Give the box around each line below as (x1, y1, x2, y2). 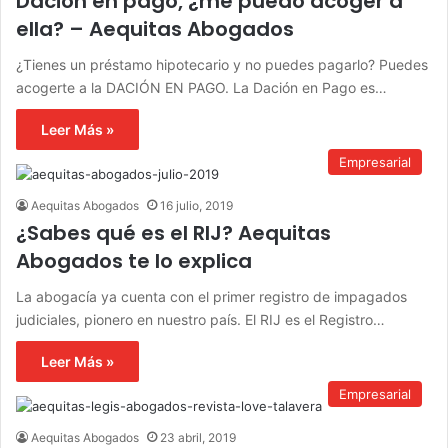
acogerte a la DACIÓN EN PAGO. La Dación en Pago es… (16, 79, 387, 97)
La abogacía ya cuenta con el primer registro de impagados (16, 288, 407, 306)
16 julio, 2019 (160, 198, 233, 214)
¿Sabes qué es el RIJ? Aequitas (16, 219, 331, 248)
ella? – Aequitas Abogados (16, 15, 294, 44)
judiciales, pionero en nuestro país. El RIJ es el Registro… (16, 311, 385, 329)
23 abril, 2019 (160, 430, 236, 446)
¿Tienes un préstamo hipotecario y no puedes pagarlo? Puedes (16, 56, 428, 74)
